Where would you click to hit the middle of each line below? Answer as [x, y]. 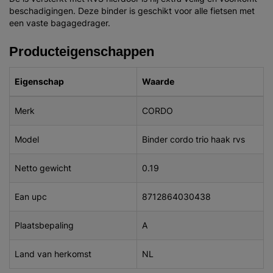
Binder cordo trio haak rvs [193, 139]
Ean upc [31, 196]
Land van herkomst [53, 253]
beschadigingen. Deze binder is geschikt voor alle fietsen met [132, 10]
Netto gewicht [43, 168]
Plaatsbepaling [44, 225]
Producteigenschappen [82, 51]
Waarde [158, 81]
